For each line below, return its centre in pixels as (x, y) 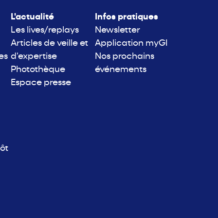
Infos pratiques (127, 18)
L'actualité (33, 18)
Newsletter (118, 31)
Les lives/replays (45, 31)
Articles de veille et (50, 44)
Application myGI (132, 44)
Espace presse (41, 83)
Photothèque (38, 70)
